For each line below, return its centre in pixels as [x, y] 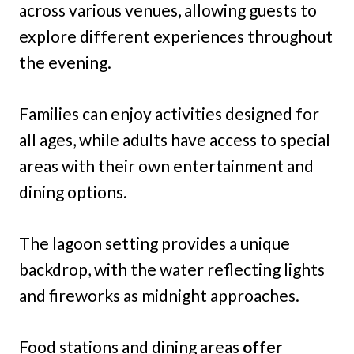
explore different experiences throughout [176, 36]
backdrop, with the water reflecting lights [172, 269]
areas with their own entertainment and [166, 166]
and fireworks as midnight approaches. [159, 296]
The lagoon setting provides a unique [154, 243]
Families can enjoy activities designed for [169, 114]
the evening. [65, 62]
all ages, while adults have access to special [175, 140]
